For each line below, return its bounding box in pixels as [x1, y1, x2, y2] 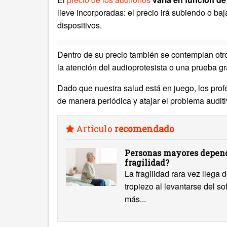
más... [125, 193, 146, 205]
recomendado [115, 123, 174, 135]
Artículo [74, 123, 115, 135]
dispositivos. [57, 19, 102, 31]
